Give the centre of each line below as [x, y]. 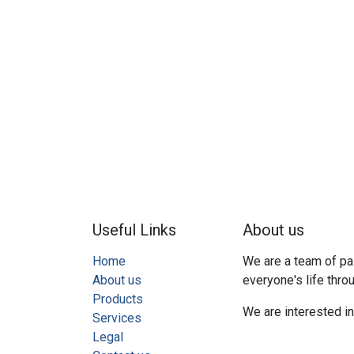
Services [117, 318]
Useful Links [134, 230]
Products [118, 299]
